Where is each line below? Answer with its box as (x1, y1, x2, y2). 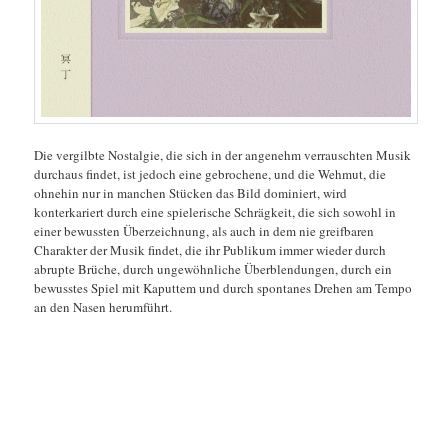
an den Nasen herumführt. (34, 297, 173, 316)
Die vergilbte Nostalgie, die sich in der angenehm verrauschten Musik (34, 145, 412, 164)
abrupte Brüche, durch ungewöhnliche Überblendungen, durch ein (34, 259, 393, 278)
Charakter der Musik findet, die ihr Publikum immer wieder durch (34, 240, 387, 259)
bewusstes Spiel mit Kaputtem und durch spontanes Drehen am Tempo (34, 278, 413, 297)
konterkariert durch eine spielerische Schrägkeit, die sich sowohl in (34, 202, 397, 221)
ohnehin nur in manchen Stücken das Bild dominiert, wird (34, 183, 348, 202)
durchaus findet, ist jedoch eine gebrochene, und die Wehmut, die (34, 164, 387, 183)
